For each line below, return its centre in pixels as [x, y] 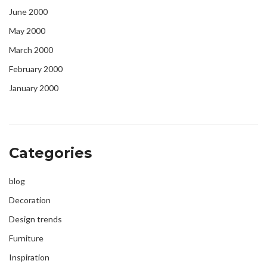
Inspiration [29, 257]
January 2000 [34, 88]
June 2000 [28, 12]
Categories [50, 153]
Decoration [30, 200]
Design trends [35, 219]
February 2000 [36, 69]
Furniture [26, 238]
